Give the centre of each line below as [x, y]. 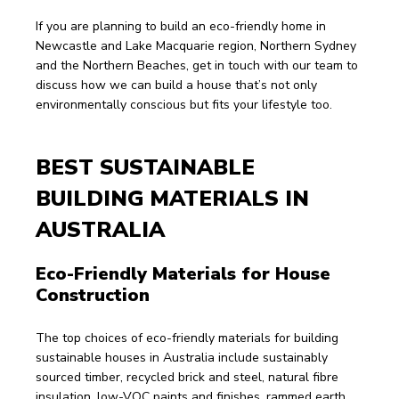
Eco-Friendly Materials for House [186, 274]
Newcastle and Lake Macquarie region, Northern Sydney [198, 46]
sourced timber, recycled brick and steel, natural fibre [189, 377]
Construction [93, 295]
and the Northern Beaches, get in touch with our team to [199, 65]
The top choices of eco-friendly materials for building [189, 338]
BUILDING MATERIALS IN [175, 199]
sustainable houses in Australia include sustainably [183, 358]
